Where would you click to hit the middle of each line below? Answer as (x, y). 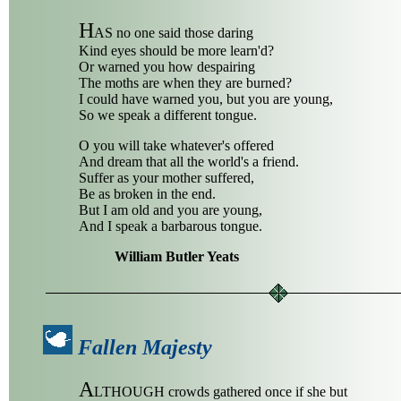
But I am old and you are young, (171, 210)
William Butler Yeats (177, 257)
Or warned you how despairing (167, 67)
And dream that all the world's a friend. (189, 162)
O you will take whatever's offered (176, 146)
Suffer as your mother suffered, (166, 178)
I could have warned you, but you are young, (206, 99)
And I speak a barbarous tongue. (171, 226)
